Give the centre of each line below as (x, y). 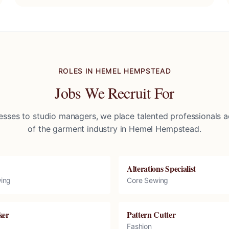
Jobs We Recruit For (114, 93)
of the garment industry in (78, 129)
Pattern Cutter (151, 214)
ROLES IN (77, 71)
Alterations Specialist (161, 168)
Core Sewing (148, 180)
